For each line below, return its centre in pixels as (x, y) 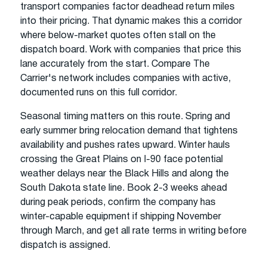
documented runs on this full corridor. (99, 93)
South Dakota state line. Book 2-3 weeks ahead (124, 188)
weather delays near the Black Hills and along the (125, 174)
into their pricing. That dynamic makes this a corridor (131, 21)
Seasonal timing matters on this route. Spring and (125, 117)
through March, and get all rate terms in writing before (133, 231)
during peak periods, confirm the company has (118, 202)
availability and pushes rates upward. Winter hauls (125, 145)
